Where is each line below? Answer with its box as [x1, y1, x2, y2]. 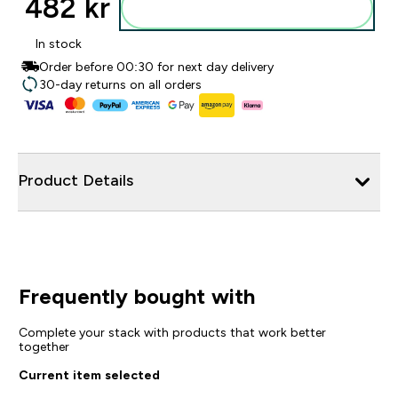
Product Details [18, 171, 133, 189]
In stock [36, 36, 82, 51]
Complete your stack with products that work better [18, 324, 326, 339]
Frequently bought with [18, 283, 255, 308]
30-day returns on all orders [39, 77, 202, 92]
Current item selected [18, 367, 160, 382]
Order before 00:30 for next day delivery [39, 60, 274, 74]
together [18, 338, 69, 354]
